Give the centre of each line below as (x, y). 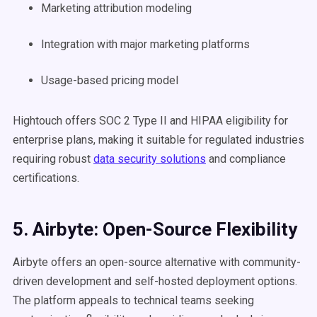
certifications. (46, 178)
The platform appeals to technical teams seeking (133, 300)
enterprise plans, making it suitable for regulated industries (158, 140)
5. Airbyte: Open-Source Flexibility (155, 229)
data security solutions (150, 159)
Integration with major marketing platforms (145, 44)
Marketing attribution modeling (116, 8)
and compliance (246, 159)
